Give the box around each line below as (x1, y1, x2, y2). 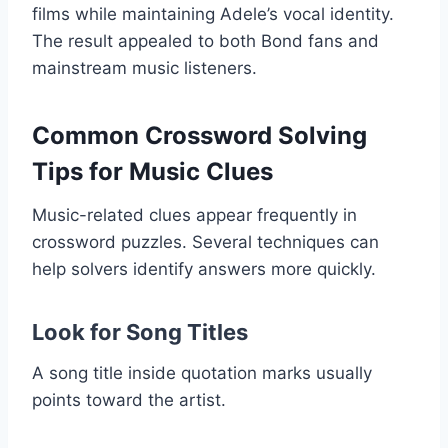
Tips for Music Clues (32, 156, 273, 186)
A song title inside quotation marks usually (32, 362, 372, 383)
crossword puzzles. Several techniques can (32, 231, 379, 252)
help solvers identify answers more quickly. (32, 258, 376, 279)
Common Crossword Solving (32, 120, 367, 150)
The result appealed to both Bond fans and (32, 30, 379, 51)
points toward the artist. (32, 389, 226, 410)
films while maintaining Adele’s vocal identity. (32, 3, 394, 24)
